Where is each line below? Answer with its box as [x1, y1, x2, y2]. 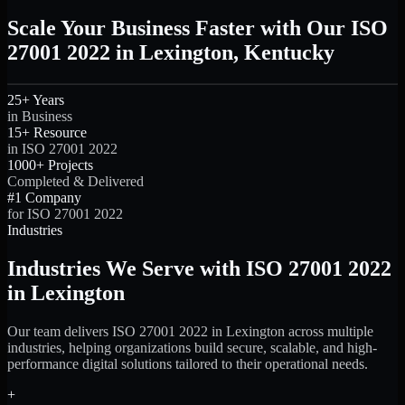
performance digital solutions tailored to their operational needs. [7, 355, 368, 372]
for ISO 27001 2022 [7, 206, 123, 222]
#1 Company [7, 190, 81, 206]
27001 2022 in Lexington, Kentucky [7, 41, 334, 65]
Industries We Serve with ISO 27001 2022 [7, 257, 391, 280]
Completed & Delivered [7, 174, 144, 190]
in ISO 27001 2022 [7, 141, 118, 157]
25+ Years [7, 92, 64, 108]
